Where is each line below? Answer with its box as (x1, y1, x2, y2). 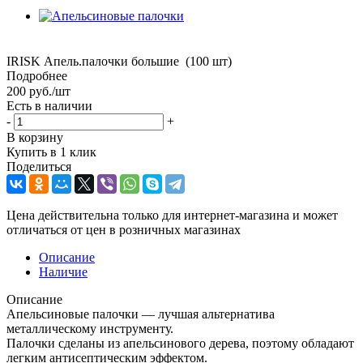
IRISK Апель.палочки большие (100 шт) (6, 53, 232, 68)
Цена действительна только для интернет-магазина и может (6, 208, 338, 223)
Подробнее (6, 68, 67, 83)
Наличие (39, 265, 88, 280)
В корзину (6, 130, 63, 145)
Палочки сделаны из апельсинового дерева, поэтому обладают (6, 336, 354, 351)
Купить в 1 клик (6, 145, 96, 160)
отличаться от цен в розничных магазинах (6, 223, 241, 237)
